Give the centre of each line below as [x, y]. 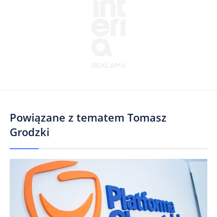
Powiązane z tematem [67, 117]
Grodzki [30, 132]
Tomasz [147, 117]
